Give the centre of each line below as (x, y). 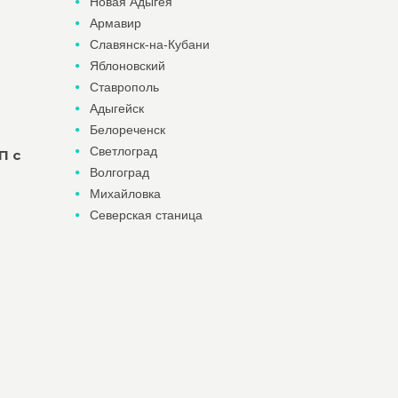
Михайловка (125, 194)
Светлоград (123, 151)
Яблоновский (127, 66)
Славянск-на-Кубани (149, 44)
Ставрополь (124, 87)
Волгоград (119, 172)
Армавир (115, 23)
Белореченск (127, 130)
